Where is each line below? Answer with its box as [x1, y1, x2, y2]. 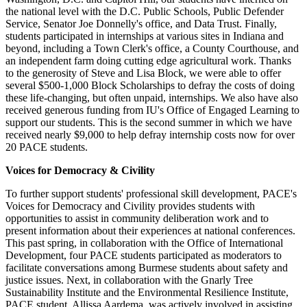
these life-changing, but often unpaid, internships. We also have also [5, 92, 298, 104]
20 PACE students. [5, 141, 88, 153]
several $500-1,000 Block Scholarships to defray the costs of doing [5, 79, 295, 92]
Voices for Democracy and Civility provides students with [5, 200, 255, 212]
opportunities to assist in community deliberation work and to [5, 212, 269, 225]
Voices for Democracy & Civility [5, 164, 155, 177]
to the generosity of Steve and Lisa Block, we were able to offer [5, 67, 281, 79]
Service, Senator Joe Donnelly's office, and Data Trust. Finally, [5, 18, 277, 30]
